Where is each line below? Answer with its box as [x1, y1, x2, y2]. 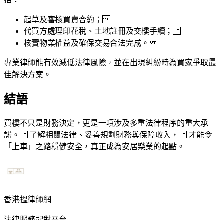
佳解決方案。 [4, 70, 51, 79]
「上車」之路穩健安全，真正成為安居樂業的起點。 [4, 142, 185, 151]
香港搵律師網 [4, 195, 51, 204]
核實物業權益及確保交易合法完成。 [24, 39, 157, 48]
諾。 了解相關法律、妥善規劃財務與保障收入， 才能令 [4, 131, 212, 139]
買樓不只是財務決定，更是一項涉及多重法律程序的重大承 [4, 119, 208, 128]
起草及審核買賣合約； [24, 15, 110, 24]
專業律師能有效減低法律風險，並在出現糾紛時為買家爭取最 [4, 58, 216, 67]
